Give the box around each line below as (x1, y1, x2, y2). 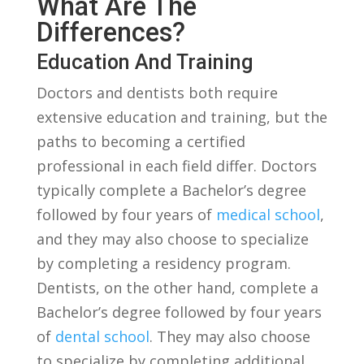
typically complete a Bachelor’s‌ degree (36, 180, 306, 200)
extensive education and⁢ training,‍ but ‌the (36, 107, 327, 127)
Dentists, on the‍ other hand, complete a (36, 278, 318, 297)
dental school (54, 327, 149, 346)
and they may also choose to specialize (36, 229, 309, 249)
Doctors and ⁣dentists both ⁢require (36, 83, 278, 102)
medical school (215, 205, 320, 224)
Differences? (36, 17, 185, 48)
